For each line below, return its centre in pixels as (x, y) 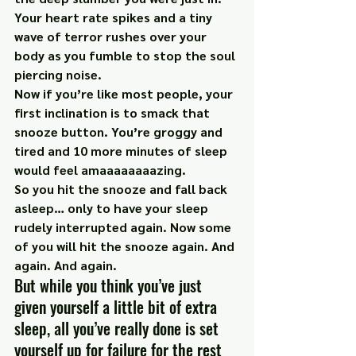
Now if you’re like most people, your (125, 94)
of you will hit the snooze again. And (126, 246)
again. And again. (66, 265)
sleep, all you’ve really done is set (118, 329)
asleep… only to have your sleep (113, 208)
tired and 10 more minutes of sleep (122, 151)
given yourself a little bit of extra (118, 307)
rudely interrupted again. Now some (124, 227)
